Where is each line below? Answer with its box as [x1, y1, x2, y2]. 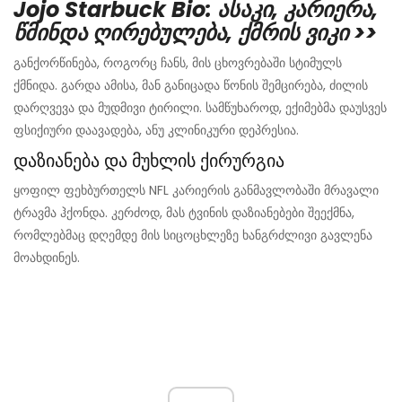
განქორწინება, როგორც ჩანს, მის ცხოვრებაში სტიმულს [13, 54, 342, 73]
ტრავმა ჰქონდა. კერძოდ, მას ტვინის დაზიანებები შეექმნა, [13, 204, 354, 223]
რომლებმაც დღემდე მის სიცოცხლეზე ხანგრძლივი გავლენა [13, 226, 372, 245]
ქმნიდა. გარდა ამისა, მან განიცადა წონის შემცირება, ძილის [13, 76, 368, 95]
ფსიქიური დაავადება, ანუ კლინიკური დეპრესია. [13, 121, 299, 140]
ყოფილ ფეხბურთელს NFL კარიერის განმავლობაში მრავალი [13, 181, 379, 200]
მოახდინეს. [13, 249, 80, 267]
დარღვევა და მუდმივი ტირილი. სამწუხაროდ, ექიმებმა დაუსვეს [13, 99, 387, 118]
